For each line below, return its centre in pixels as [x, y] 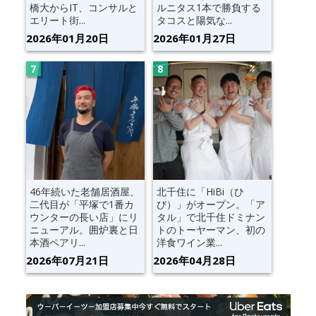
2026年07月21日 [67, 260]
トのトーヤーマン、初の [211, 229]
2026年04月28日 [194, 260]
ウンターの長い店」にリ [84, 217]
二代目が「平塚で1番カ [81, 204]
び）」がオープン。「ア [211, 204]
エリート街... [57, 20]
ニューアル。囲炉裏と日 [84, 229]
